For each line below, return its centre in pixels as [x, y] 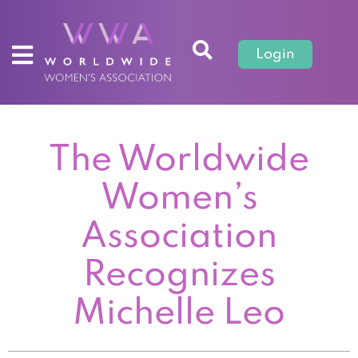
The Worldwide [179, 160]
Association [179, 237]
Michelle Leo [179, 314]
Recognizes [179, 275]
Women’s [179, 199]
